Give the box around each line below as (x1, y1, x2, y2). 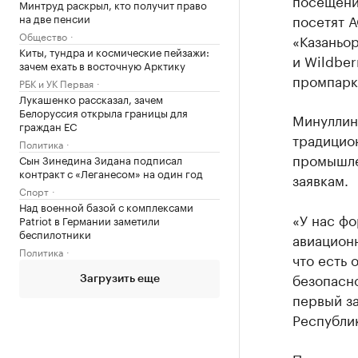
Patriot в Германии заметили (19, 212, 160, 228)
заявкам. (292, 169, 348, 189)
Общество (19, 28, 67, 43)
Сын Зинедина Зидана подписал (19, 151, 182, 167)
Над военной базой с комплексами (19, 198, 193, 214)
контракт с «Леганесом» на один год (19, 165, 203, 181)
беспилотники (19, 225, 91, 241)
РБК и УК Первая (19, 75, 93, 90)
